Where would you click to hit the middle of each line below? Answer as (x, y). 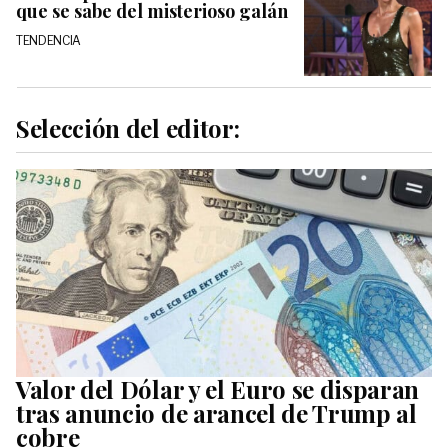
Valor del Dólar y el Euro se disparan (218, 388)
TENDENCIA (49, 40)
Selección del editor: (128, 127)
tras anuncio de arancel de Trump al (216, 412)
